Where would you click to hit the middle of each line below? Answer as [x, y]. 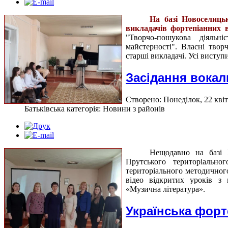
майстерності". [154, 47]
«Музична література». [165, 189]
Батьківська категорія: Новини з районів [95, 109]
